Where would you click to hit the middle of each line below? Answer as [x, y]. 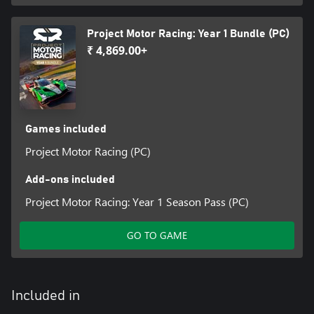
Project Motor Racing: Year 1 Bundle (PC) [188, 34]
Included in [46, 296]
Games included [66, 129]
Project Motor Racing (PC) [88, 151]
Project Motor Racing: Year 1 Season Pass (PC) [137, 202]
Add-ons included [70, 180]
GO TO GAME [157, 235]
